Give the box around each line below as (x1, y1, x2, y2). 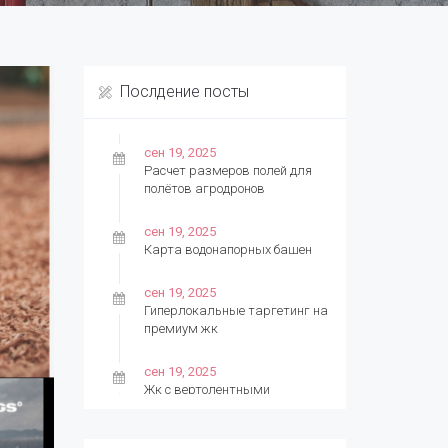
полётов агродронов (143, 181, 265, 196)
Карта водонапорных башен (143, 242, 312, 257)
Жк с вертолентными (143, 382, 270, 397)
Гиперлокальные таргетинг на (143, 303, 328, 318)
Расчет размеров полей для (143, 163, 312, 178)
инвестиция (143, 418, 213, 433)
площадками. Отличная (143, 400, 287, 415)
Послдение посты (119, 82, 249, 101)
